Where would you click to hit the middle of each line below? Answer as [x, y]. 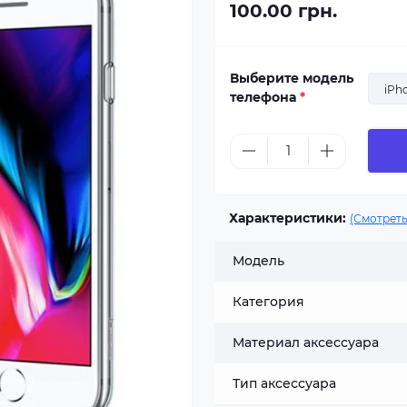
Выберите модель [292, 78]
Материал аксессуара [306, 342]
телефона [265, 97]
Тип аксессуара [284, 383]
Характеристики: [288, 218]
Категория [268, 302]
